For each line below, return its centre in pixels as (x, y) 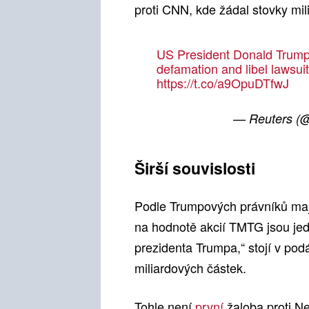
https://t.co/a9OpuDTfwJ (222, 83)
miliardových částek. (190, 268)
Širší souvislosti (195, 168)
